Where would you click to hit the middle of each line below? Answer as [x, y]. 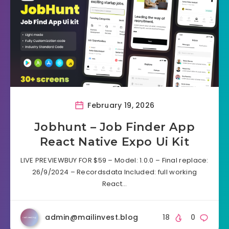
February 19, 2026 [120, 106]
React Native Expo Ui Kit [114, 142]
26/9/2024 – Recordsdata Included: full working [114, 172]
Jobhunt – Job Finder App [114, 127]
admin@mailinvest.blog [92, 217]
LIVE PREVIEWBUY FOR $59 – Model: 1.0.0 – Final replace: [114, 161]
